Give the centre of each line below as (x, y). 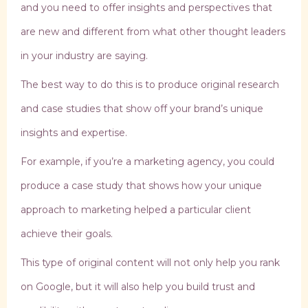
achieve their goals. (67, 234)
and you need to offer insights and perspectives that (146, 8)
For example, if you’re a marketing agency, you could (147, 162)
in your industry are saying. (84, 56)
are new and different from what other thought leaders (153, 32)
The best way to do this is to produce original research (150, 85)
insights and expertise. (74, 133)
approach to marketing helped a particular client (136, 210)
